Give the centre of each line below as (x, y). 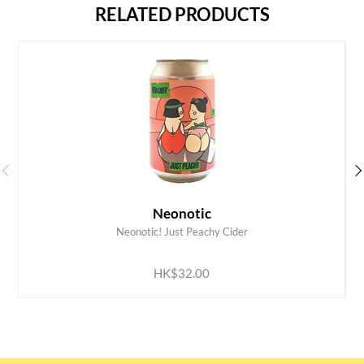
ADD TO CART (169, 241)
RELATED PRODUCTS (182, 15)
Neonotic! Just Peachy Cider (182, 232)
